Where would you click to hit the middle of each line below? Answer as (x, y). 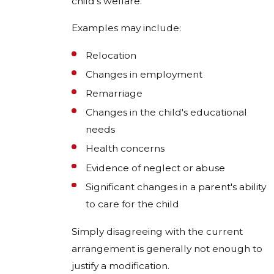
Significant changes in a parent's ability (176, 187)
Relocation (111, 56)
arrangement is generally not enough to (167, 248)
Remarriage (114, 94)
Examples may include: (126, 28)
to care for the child (133, 204)
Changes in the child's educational (167, 113)
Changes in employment (144, 75)
